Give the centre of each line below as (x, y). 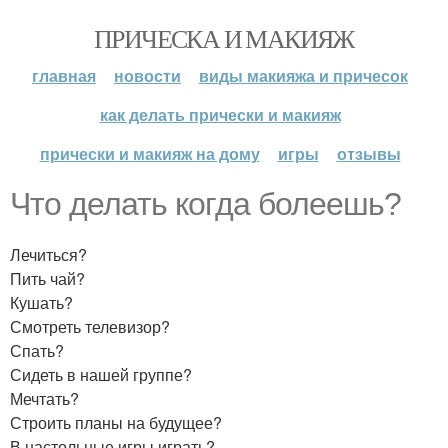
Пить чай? (47, 278)
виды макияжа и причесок (303, 75)
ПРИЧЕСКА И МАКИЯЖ (224, 38)
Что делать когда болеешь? (205, 204)
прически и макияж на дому (149, 153)
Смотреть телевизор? (90, 326)
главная (64, 75)
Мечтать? (44, 398)
